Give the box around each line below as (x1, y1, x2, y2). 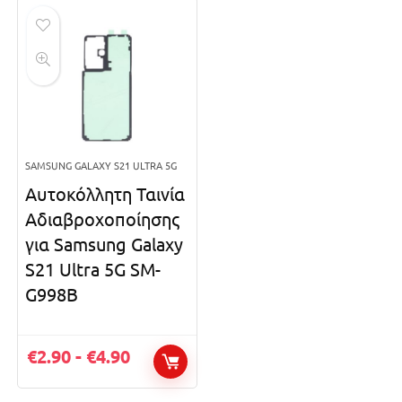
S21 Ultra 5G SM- (25, 257, 162, 280)
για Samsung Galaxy (25, 232, 184, 255)
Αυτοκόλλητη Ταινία (25, 181, 186, 205)
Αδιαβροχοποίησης (25, 206, 180, 230)
